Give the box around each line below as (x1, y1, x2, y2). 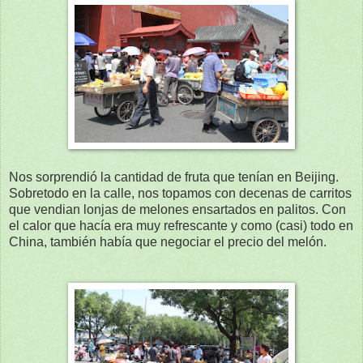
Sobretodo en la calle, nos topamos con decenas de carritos (9, 186, 352, 201)
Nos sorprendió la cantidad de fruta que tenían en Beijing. (9, 170, 339, 185)
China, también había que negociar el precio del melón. (9, 235, 327, 250)
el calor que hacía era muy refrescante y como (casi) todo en (9, 219, 353, 233)
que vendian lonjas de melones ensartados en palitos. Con (9, 203, 346, 217)
